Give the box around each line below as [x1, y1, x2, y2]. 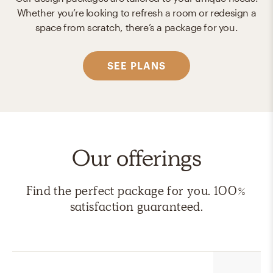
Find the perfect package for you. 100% [26, 182, 247, 199]
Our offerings [71, 142, 202, 173]
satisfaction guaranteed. [69, 198, 204, 214]
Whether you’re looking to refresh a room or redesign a [16, 6, 257, 18]
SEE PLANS [107, 59, 166, 71]
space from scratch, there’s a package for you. [35, 21, 238, 33]
